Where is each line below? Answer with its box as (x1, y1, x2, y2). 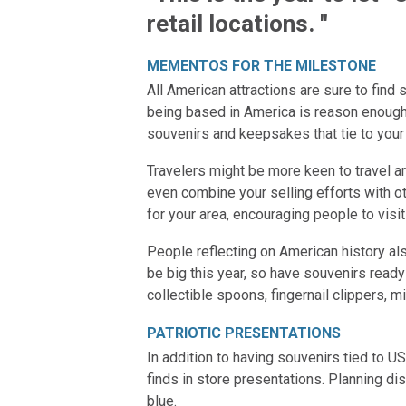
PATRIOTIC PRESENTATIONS (147, 324, 341, 342)
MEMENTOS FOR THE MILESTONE (147, 57, 376, 74)
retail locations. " (147, 10, 328, 37)
